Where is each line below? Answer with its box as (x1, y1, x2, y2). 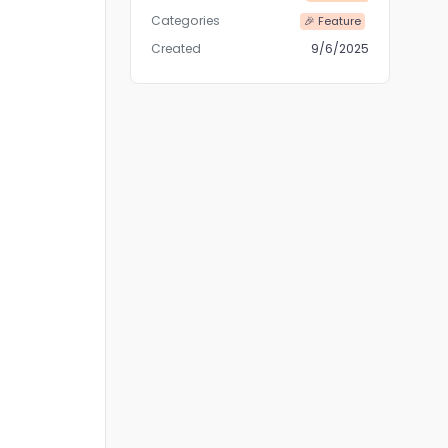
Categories (151, 12, 221, 30)
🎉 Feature (303, 13, 361, 30)
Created (151, 40, 202, 58)
